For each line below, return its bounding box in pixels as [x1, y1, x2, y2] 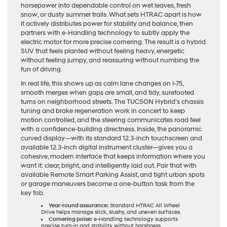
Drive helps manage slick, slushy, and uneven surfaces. [41, 209, 181, 216]
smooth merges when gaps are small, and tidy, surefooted [21, 89, 194, 97]
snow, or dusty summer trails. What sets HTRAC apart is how [21, 11, 202, 19]
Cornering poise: [49, 216, 93, 223]
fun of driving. [21, 65, 62, 74]
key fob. [21, 189, 45, 198]
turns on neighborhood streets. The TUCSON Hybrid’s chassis [21, 98, 204, 106]
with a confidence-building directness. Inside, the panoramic [21, 125, 202, 134]
